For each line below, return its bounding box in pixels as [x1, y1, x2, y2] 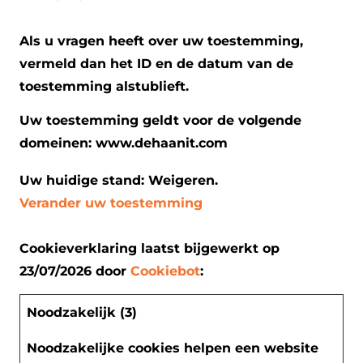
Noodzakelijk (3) [27, 304, 137, 320]
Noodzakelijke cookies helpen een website [27, 340, 318, 356]
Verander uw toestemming [19, 194, 203, 211]
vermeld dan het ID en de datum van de [19, 55, 293, 71]
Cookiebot [130, 263, 200, 279]
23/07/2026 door [19, 263, 130, 279]
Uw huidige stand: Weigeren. [19, 172, 222, 188]
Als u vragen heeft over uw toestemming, [19, 32, 303, 49]
